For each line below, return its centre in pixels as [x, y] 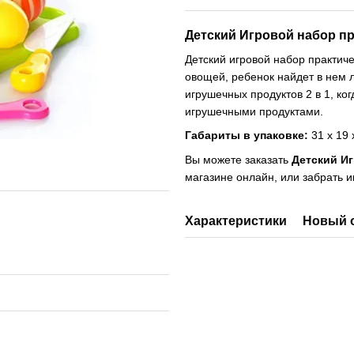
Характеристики [236, 220]
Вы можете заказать [238, 159]
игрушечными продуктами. [254, 111]
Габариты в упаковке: [247, 136]
